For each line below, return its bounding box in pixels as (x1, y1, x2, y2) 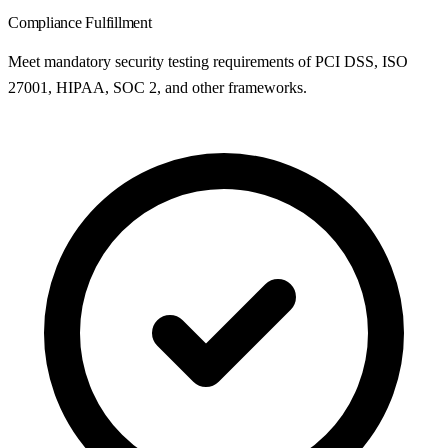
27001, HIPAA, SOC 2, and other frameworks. (8, 79, 307, 97)
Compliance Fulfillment (8, 14, 152, 32)
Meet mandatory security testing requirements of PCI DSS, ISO (8, 53, 408, 71)
